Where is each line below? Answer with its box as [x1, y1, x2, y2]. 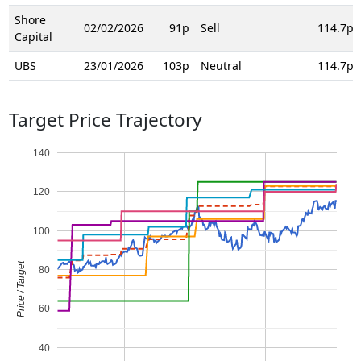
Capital [14, 28, 52, 44]
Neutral [200, 57, 242, 73]
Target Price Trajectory [8, 106, 202, 132]
